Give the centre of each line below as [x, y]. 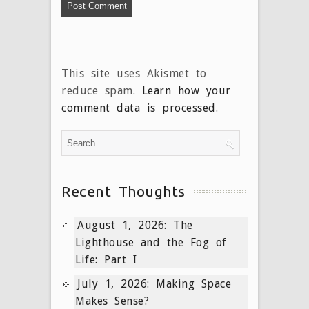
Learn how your [186, 90]
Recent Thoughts [123, 191]
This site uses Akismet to [134, 73]
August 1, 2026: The [135, 225]
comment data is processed [139, 108]
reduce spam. [102, 90]
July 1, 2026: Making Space [154, 283]
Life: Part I [106, 259]
